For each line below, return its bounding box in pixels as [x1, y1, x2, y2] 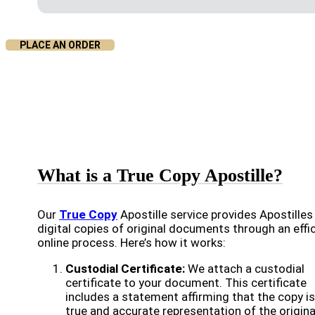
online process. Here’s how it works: [37, 236, 226, 250]
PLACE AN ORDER [20, 39, 101, 51]
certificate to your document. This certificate [65, 276, 307, 290]
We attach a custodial [185, 262, 304, 276]
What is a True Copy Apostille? [37, 165, 283, 186]
